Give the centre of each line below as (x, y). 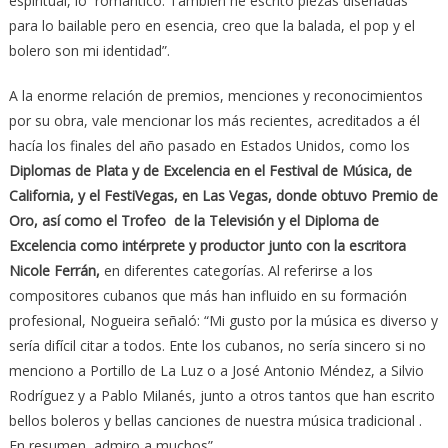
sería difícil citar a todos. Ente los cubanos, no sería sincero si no (217, 346)
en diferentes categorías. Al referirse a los (236, 271)
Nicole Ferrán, (54, 271)
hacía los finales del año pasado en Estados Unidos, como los (209, 146)
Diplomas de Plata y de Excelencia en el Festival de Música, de (210, 171)
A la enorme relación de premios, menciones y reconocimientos (215, 96)
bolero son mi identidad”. (89, 51)
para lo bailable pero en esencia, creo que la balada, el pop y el (211, 26)
